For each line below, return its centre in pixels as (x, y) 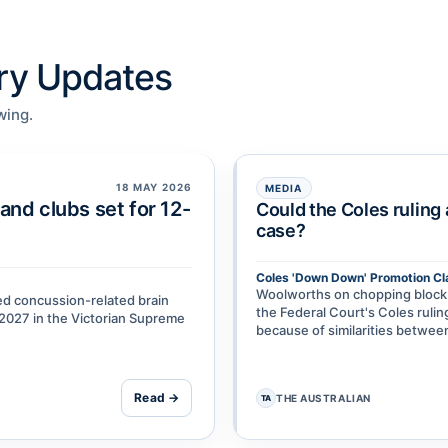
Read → (156, 398)
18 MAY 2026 (153, 186)
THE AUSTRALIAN (323, 398)
